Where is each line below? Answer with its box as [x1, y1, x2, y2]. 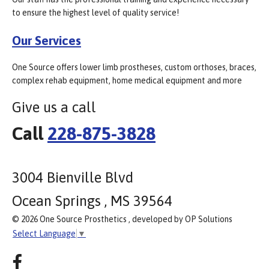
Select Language [13, 228, 76, 238]
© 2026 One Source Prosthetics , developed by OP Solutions [12, 214, 232, 225]
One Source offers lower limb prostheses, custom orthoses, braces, [12, 62, 256, 73]
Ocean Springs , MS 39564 [12, 193, 172, 210]
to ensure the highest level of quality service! [12, 8, 179, 18]
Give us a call [12, 99, 96, 116]
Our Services [12, 32, 81, 47]
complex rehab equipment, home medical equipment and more [12, 76, 242, 86]
